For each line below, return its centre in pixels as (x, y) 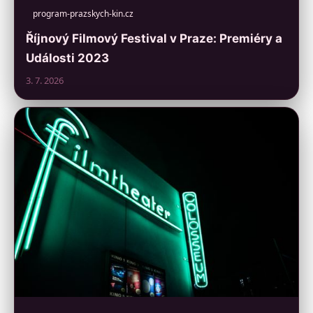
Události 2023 (67, 58)
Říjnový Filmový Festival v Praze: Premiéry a (154, 39)
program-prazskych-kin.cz (83, 14)
